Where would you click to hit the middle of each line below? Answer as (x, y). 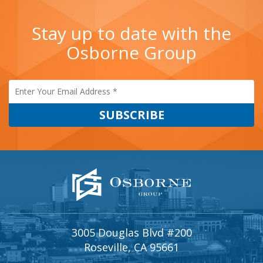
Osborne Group (131, 52)
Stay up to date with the (131, 33)
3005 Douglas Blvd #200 (131, 232)
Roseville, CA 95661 (131, 247)
